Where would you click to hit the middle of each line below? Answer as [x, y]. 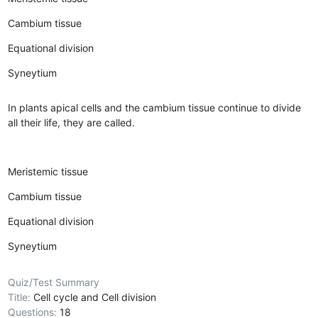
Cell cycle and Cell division [95, 297]
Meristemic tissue [48, 171]
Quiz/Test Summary [54, 282]
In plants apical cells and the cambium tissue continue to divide [155, 107]
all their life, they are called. [72, 122]
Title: [21, 297]
